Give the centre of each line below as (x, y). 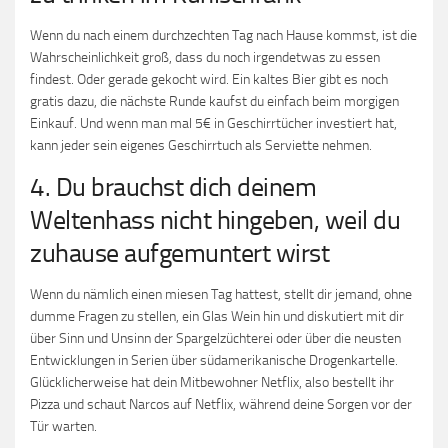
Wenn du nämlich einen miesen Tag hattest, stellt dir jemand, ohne (221, 294)
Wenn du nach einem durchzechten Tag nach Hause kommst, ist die (223, 35)
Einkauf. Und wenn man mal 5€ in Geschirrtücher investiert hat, (213, 123)
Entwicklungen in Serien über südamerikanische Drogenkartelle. (214, 360)
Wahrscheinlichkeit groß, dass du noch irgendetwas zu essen (205, 57)
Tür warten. (63, 426)
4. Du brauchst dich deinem (173, 187)
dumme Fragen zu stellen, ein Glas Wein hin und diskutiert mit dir (217, 316)
